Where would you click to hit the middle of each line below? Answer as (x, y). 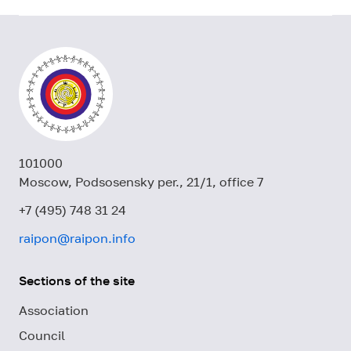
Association (54, 310)
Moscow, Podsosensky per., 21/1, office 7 (141, 181)
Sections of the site (77, 280)
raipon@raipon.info (77, 238)
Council (42, 335)
